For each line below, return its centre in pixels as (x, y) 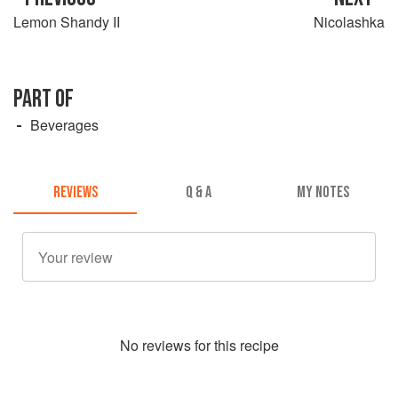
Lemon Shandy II (67, 21)
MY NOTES (322, 193)
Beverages (64, 124)
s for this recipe (231, 346)
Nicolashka (349, 21)
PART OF (44, 99)
